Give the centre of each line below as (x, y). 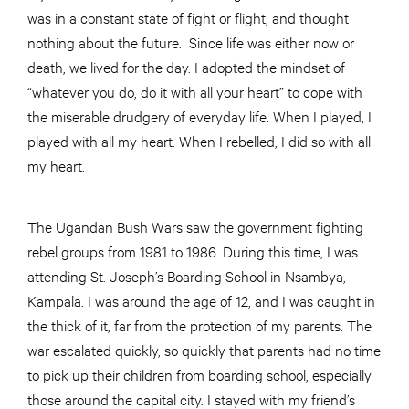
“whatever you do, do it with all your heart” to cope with (195, 90)
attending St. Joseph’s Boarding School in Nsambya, (187, 275)
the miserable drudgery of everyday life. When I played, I (199, 115)
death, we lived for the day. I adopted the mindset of (186, 66)
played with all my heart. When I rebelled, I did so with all (199, 140)
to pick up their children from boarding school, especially (199, 373)
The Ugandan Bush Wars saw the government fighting (195, 225)
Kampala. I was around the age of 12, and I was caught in (201, 299)
